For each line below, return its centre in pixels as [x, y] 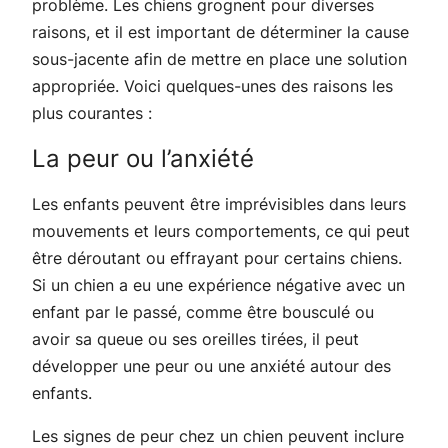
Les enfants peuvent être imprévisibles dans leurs [219, 203]
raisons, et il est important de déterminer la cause [220, 31]
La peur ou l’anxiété [143, 158]
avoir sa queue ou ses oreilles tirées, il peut [195, 338]
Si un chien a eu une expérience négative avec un [218, 284]
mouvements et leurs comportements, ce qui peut [221, 230]
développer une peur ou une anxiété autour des [211, 365]
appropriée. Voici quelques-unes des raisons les [212, 85]
